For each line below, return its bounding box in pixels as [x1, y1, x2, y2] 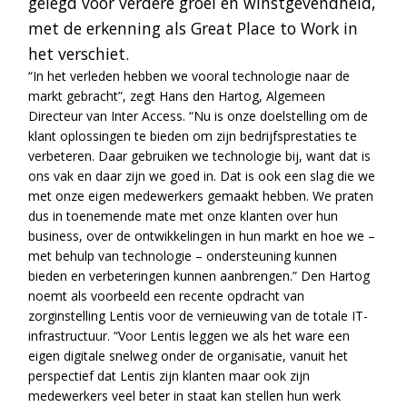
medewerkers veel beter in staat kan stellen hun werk [28, 386, 342, 404]
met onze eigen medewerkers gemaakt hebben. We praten [28, 186, 374, 204]
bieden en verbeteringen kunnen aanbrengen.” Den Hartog [28, 266, 371, 284]
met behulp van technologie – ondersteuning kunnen [28, 246, 338, 264]
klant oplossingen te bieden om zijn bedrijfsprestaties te [28, 126, 358, 144]
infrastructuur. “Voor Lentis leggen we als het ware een [28, 326, 351, 344]
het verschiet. [28, 42, 130, 65]
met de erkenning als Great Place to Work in [28, 16, 359, 39]
